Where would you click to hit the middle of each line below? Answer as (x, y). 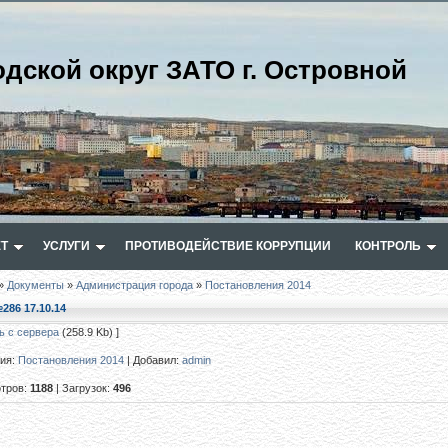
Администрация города (134, 285)
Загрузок (84, 388)
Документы (35, 285)
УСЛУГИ (66, 246)
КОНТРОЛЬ (388, 246)
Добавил (154, 360)
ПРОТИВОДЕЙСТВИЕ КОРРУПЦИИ (228, 246)
